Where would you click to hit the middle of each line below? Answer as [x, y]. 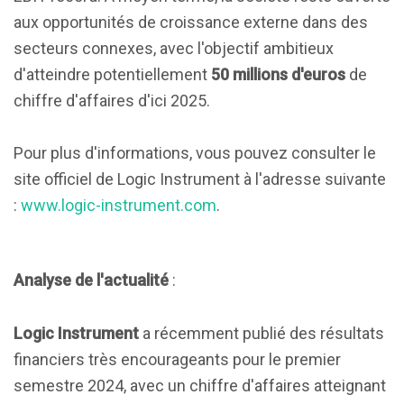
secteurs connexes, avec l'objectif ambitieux [174, 48]
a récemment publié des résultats [262, 333]
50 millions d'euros [278, 74]
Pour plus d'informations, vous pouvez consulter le [195, 153]
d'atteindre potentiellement [112, 74]
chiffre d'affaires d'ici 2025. [112, 101]
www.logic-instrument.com [119, 205]
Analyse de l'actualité [91, 280]
